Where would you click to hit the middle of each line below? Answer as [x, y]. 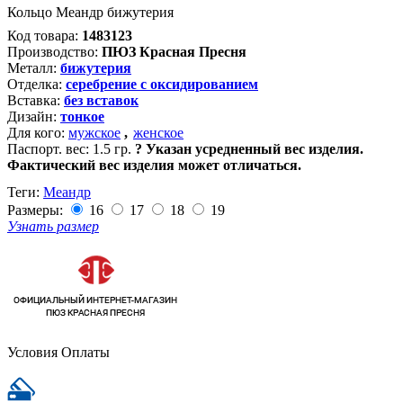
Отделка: [35, 84]
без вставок [101, 100]
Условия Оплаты [58, 352]
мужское [94, 133]
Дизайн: [32, 116]
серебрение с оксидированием [162, 84]
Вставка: [34, 100]
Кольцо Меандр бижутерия [90, 12]
